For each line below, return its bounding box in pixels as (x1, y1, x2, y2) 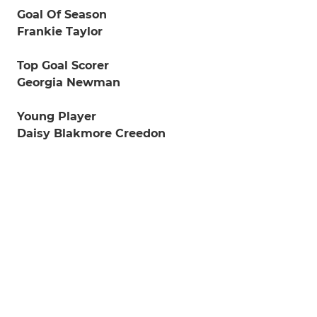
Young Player (17, 110, 96, 123)
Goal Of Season (17, 8, 107, 21)
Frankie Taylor (17, 25, 103, 38)
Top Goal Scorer (17, 59, 109, 72)
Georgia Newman (17, 76, 120, 89)
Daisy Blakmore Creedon (17, 127, 166, 140)
